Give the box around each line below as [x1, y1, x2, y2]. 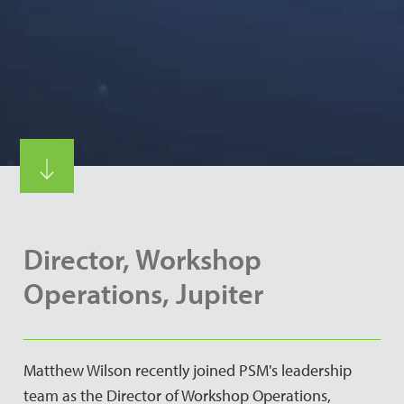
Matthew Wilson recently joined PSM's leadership [23, 359, 353, 381]
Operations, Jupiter [23, 275, 264, 311]
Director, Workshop [23, 241, 262, 277]
